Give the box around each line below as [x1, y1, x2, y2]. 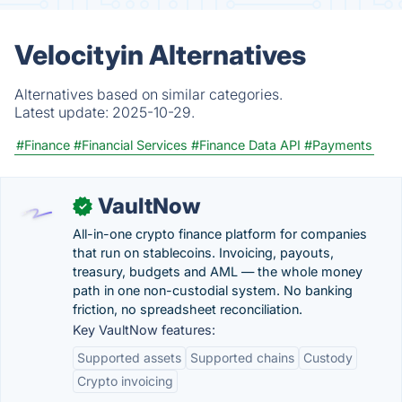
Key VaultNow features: [73, 322, 215, 337]
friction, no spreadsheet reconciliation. [73, 301, 302, 317]
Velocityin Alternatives [14, 39, 306, 71]
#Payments [304, 137, 372, 153]
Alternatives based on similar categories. [14, 85, 283, 103]
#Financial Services [74, 137, 188, 153]
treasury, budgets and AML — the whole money [73, 264, 363, 279]
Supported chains [190, 350, 294, 365]
